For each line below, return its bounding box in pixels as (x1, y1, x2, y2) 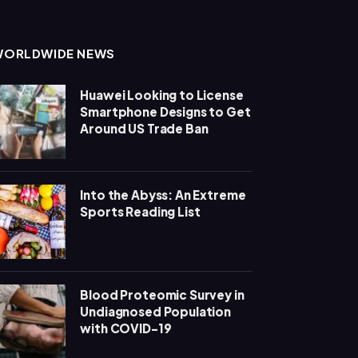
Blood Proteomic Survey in (80, 286, 245, 302)
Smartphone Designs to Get (80, 103, 251, 119)
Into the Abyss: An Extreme (80, 186, 246, 202)
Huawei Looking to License (80, 86, 244, 102)
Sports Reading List (80, 203, 201, 219)
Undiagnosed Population (80, 303, 232, 319)
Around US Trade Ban (80, 120, 209, 136)
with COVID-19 (80, 320, 172, 336)
